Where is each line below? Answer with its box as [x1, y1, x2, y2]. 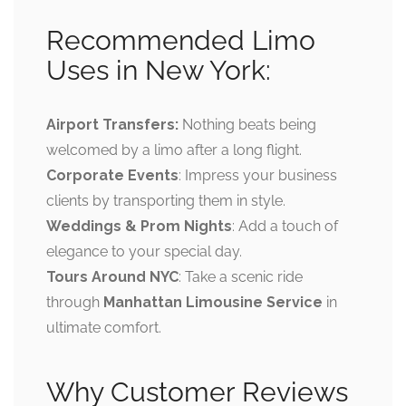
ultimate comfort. [46, 319, 161, 337]
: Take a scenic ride [179, 268, 303, 286]
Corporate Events [46, 167, 179, 185]
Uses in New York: [46, 54, 271, 87]
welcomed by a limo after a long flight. [46, 141, 302, 159]
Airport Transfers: [46, 116, 179, 134]
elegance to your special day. [46, 243, 242, 261]
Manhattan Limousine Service [100, 294, 323, 312]
